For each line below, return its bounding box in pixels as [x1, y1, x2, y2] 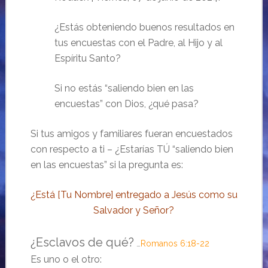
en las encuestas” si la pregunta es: [30, 159, 183, 170]
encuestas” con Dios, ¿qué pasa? [54, 98, 199, 109]
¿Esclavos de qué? [30, 234, 134, 249]
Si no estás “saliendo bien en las [54, 82, 194, 94]
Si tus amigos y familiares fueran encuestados [30, 127, 233, 139]
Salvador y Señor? [93, 204, 175, 216]
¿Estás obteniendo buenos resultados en [54, 21, 234, 33]
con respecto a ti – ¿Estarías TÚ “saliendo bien [30, 143, 233, 155]
